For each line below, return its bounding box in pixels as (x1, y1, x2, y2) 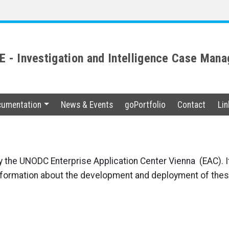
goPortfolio (125, 99, 166, 110)
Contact (177, 99, 206, 110)
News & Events (61, 99, 113, 110)
